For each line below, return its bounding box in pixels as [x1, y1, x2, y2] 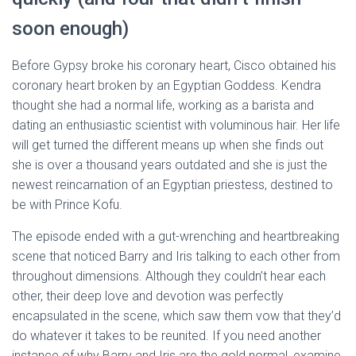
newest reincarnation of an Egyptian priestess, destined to [12, 177, 333, 192]
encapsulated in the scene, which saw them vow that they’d [12, 308, 341, 323]
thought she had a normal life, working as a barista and [12, 98, 314, 113]
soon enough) [12, 17, 129, 40]
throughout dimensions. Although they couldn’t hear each [12, 269, 326, 284]
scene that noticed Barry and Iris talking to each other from [12, 249, 340, 264]
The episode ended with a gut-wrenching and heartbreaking [12, 229, 339, 244]
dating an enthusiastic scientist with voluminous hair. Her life [12, 118, 340, 133]
